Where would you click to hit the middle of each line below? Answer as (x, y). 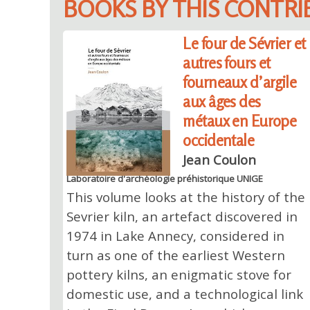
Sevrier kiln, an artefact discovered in (182, 216)
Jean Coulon (220, 159)
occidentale (219, 140)
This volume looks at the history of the (185, 197)
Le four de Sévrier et (244, 43)
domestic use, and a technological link (184, 293)
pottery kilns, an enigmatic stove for (179, 274)
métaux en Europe (240, 120)
